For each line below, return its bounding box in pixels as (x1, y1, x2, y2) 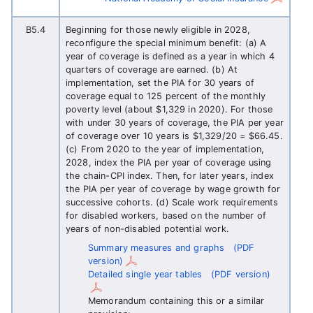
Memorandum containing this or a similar (88, 296, 265, 306)
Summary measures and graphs (88, 242, 225, 253)
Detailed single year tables (88, 269, 203, 279)
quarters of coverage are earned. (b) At (66, 64, 238, 75)
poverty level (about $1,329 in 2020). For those (66, 104, 273, 115)
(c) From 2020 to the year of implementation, (66, 144, 265, 154)
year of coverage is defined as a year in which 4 (66, 51, 275, 61)
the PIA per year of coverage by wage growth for (66, 184, 281, 194)
